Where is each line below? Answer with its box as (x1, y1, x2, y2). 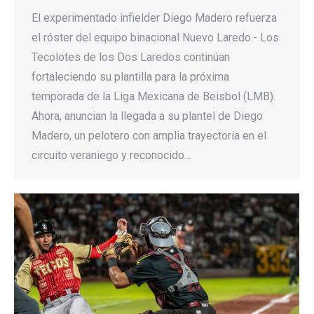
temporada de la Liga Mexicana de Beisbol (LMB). (32, 89, 275, 103)
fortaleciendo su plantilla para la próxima (32, 69, 229, 83)
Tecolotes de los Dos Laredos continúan (32, 50, 230, 64)
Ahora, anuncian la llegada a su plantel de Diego (32, 109, 263, 123)
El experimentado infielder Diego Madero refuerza (32, 11, 277, 25)
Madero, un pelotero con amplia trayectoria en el (32, 128, 266, 142)
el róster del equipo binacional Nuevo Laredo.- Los (32, 30, 279, 44)
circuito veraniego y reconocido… (32, 148, 191, 162)
